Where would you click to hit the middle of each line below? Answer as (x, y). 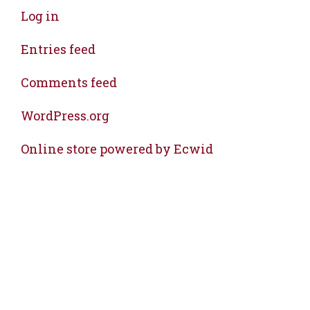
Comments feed (69, 82)
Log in (40, 16)
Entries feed (58, 49)
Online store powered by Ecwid (117, 149)
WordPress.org (65, 116)
